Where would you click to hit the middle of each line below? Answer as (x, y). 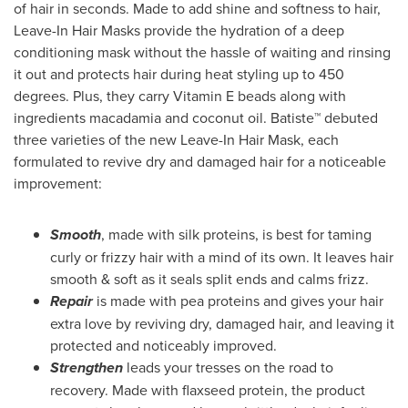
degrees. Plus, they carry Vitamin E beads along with (180, 95)
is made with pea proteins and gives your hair (238, 300)
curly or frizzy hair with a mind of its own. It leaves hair (222, 256)
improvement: (58, 183)
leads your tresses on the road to (228, 367)
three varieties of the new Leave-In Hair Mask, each (176, 139)
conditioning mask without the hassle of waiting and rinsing (202, 51)
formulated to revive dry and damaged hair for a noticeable (200, 161)
